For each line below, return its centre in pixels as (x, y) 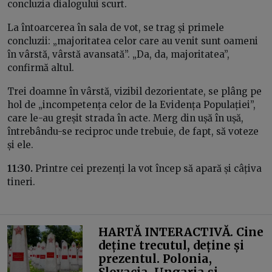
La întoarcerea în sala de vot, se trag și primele (116, 27)
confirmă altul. (41, 67)
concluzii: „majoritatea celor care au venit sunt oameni (133, 41)
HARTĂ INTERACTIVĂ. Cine (181, 232)
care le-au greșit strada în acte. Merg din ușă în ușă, (125, 118)
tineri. (22, 182)
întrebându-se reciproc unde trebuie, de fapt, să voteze (133, 131)
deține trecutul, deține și (171, 246)
